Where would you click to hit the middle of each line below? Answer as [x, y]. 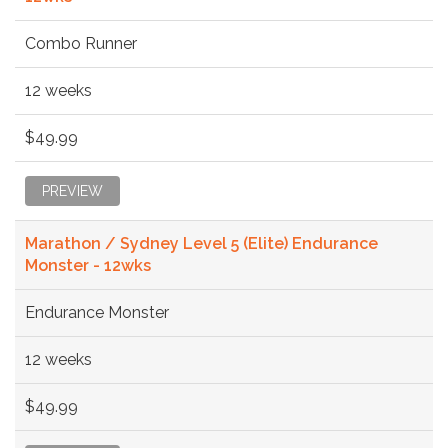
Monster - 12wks [88, 265]
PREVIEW [72, 190]
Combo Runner [81, 43]
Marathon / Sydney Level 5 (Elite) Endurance [201, 243]
